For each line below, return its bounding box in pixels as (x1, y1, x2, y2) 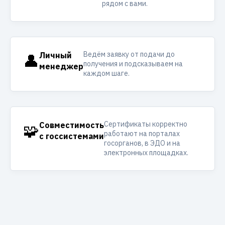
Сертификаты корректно (104, 120, 187, 129)
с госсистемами (39, 131, 104, 141)
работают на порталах (104, 129, 180, 138)
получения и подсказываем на (83, 59, 183, 68)
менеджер (39, 61, 83, 71)
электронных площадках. (104, 148, 188, 157)
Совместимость (39, 120, 104, 130)
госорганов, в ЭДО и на (104, 139, 180, 148)
